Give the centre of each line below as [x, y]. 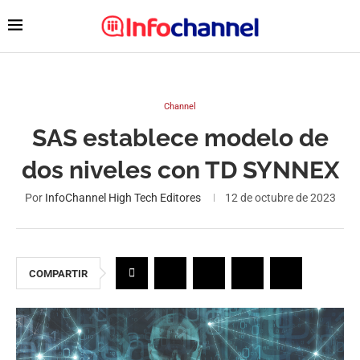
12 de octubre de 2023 [280, 198]
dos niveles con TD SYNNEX [180, 170]
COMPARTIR [58, 274]
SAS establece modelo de [180, 138]
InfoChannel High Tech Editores [123, 198]
